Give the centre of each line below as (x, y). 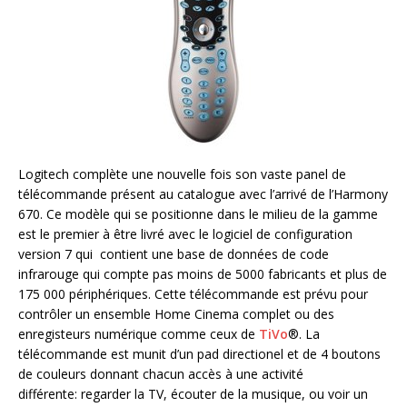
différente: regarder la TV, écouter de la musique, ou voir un (193, 394)
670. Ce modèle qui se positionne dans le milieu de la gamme (198, 214)
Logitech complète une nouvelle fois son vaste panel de (182, 174)
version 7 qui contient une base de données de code (174, 254)
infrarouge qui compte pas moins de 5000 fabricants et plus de (203, 274)
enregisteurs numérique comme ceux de (139, 334)
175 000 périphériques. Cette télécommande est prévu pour (193, 294)
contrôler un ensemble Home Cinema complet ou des (176, 314)
